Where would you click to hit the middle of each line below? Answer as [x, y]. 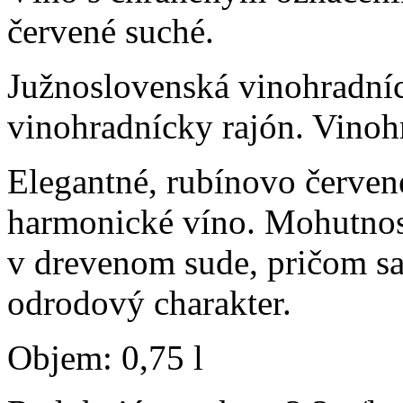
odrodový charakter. [149, 303]
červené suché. [111, 31]
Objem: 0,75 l [105, 358]
